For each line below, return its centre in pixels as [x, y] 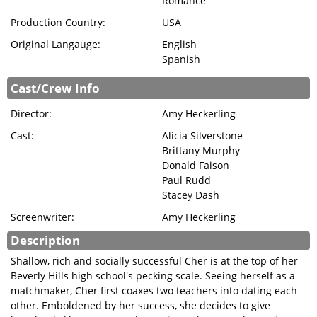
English [179, 44]
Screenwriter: [42, 217]
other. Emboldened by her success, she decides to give [140, 305]
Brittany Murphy [201, 150]
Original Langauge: [56, 44]
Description [45, 240]
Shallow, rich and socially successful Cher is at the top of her [154, 261]
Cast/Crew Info [55, 88]
